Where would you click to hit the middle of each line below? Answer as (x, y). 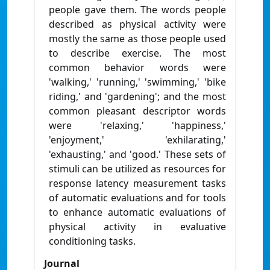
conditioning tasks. (92, 241)
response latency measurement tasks (137, 184)
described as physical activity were (137, 24)
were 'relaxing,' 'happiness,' (137, 126)
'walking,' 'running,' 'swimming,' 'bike (137, 82)
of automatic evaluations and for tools (137, 198)
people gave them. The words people (137, 10)
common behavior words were (137, 68)
